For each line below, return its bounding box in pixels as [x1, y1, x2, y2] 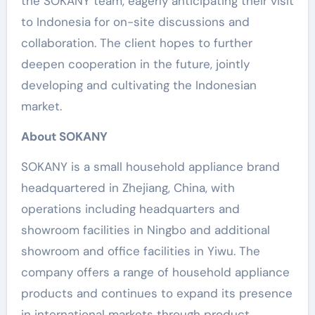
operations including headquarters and [20, 201, 240, 217]
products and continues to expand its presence [20, 285, 292, 301]
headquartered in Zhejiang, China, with [20, 180, 235, 195]
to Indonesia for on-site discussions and [20, 14, 250, 30]
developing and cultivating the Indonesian [20, 77, 257, 93]
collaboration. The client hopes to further [20, 35, 252, 51]
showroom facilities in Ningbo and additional [20, 222, 270, 238]
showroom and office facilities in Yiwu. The [20, 243, 260, 259]
